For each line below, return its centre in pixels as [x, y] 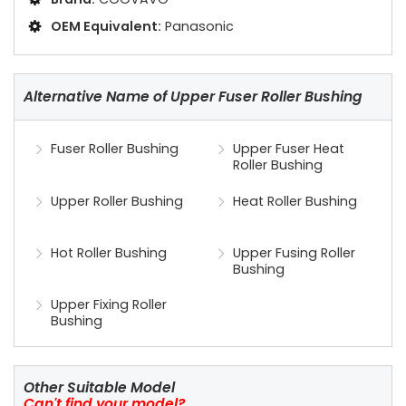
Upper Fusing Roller [295, 252]
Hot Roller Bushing [109, 252]
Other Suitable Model [99, 388]
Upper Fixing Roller [109, 305]
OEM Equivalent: [106, 27]
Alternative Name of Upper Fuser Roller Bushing [193, 97]
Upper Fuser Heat [289, 149]
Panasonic [199, 27]
